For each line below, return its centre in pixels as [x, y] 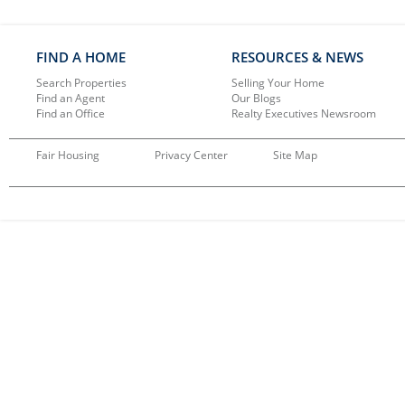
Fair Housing [68, 155]
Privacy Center [192, 155]
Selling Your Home [278, 82]
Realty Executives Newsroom [303, 113]
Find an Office [71, 113]
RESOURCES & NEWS [297, 57]
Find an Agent [71, 98]
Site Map [296, 155]
